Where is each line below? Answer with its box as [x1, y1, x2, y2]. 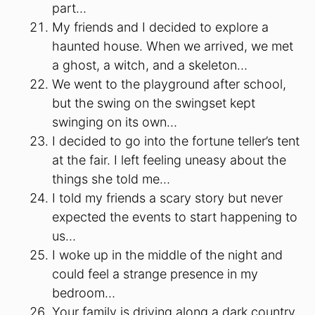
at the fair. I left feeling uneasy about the [52, 152, 286, 167]
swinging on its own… [52, 114, 177, 129]
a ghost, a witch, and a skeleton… [52, 57, 247, 72]
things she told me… [52, 171, 170, 186]
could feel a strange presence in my [52, 266, 258, 281]
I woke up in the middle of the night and [52, 247, 283, 262]
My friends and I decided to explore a [52, 19, 269, 34]
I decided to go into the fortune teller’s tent [52, 133, 300, 148]
